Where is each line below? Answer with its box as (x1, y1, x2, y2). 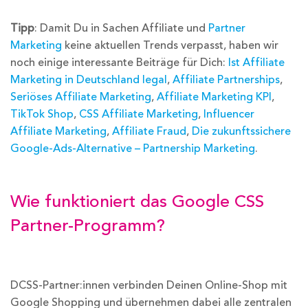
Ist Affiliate (228, 54, 285, 71)
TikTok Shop (10, 105, 74, 122)
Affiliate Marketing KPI (157, 88, 272, 105)
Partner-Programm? (10, 212, 165, 240)
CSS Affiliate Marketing (79, 105, 198, 122)
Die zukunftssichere (192, 122, 291, 140)
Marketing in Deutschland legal (10, 71, 167, 88)
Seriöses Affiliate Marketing (10, 88, 151, 105)
